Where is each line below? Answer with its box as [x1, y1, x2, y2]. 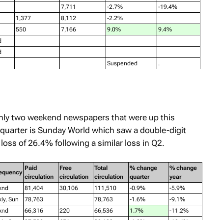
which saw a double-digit [89, 125, 186, 135]
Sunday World [37, 125, 90, 135]
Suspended [107, 60, 137, 67]
